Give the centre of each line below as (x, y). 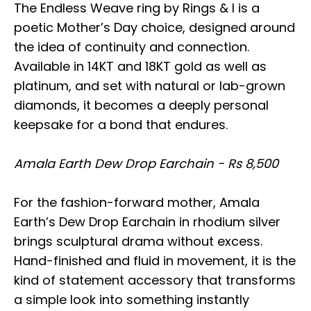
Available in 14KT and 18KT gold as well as (140, 66)
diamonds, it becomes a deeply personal (141, 105)
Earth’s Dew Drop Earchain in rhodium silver (147, 221)
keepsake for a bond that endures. (121, 124)
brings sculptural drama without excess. (138, 241)
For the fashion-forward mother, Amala (137, 202)
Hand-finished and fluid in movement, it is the (155, 260)
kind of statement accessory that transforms (155, 280)
